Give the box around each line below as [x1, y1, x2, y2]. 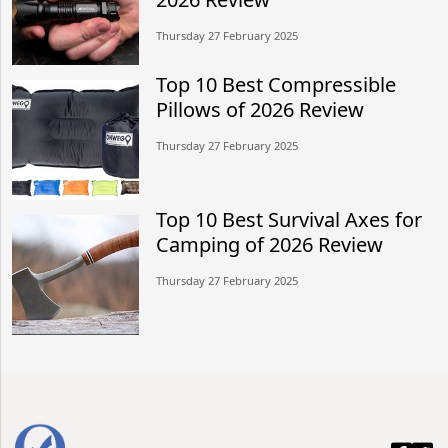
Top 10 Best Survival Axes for [156, 205, 423, 233]
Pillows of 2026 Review [156, 95, 365, 123]
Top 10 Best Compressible [156, 70, 397, 98]
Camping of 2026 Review [156, 230, 384, 258]
